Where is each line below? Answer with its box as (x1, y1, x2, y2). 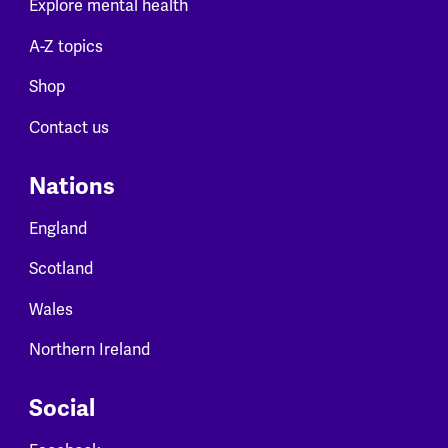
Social (28, 394, 95, 424)
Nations (28, 171, 115, 201)
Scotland (28, 259, 93, 280)
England (28, 218, 87, 239)
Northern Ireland (28, 340, 150, 361)
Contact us (28, 117, 109, 138)
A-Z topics (28, 36, 103, 57)
